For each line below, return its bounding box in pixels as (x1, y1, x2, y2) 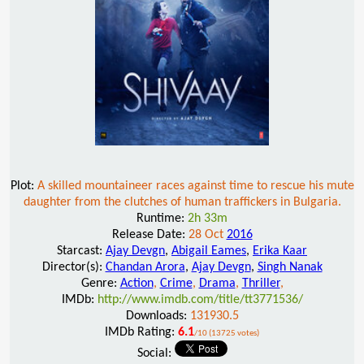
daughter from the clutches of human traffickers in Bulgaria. (23, 195, 341, 209)
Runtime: (136, 211, 188, 225)
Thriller (241, 276, 280, 290)
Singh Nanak (257, 260, 323, 274)
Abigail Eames (171, 244, 246, 258)
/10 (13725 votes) (194, 328, 259, 338)
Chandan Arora (105, 260, 185, 274)
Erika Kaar (253, 244, 307, 258)
